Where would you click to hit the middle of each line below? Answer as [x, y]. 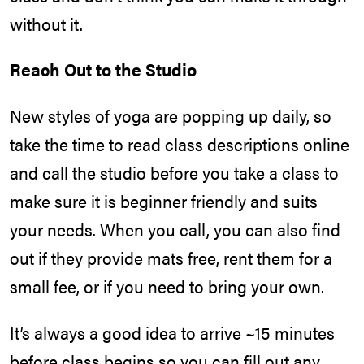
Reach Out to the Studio [103, 69]
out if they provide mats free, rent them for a [171, 258]
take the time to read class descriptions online [180, 144]
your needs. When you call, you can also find [175, 230]
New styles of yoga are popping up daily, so [171, 116]
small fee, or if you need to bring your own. [167, 286]
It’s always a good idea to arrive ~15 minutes [172, 332]
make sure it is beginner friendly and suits [164, 201]
